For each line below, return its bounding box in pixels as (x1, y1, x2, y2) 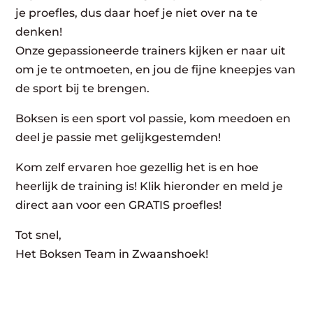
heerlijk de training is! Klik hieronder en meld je (15, 180, 284, 193)
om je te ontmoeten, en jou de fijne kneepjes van (15, 63, 296, 76)
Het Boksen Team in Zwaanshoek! (15, 247, 209, 261)
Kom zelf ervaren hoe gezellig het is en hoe (15, 161, 259, 174)
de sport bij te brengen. (15, 82, 150, 95)
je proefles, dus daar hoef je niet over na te (15, 6, 259, 20)
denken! (15, 25, 63, 38)
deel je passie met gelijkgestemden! (15, 131, 221, 144)
